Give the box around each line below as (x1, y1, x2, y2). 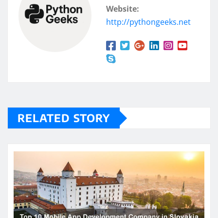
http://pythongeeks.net (106, 17, 191, 28)
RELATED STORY (18, 111, 110, 125)
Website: (106, 3, 139, 15)
